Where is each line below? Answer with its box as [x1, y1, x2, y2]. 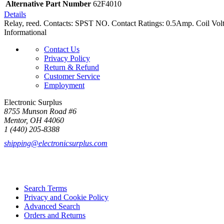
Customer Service [44, 71, 100, 80]
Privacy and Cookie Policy [24, 192, 108, 201]
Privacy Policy [44, 53, 90, 62]
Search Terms [24, 183, 67, 192]
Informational [4, 27, 46, 36]
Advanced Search [24, 201, 80, 210]
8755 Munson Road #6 [4, 106, 76, 115]
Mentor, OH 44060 [4, 115, 64, 124]
